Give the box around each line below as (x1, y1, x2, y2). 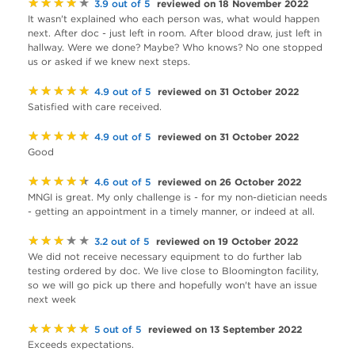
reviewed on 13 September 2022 (148, 323, 302, 335)
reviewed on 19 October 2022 (156, 235, 298, 247)
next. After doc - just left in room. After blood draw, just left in (28, 27, 322, 39)
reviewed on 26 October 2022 (158, 175, 301, 188)
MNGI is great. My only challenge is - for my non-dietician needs (28, 191, 327, 203)
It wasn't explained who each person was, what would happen (28, 13, 319, 25)
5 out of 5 (94, 323, 141, 335)
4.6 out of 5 (94, 176, 151, 188)
